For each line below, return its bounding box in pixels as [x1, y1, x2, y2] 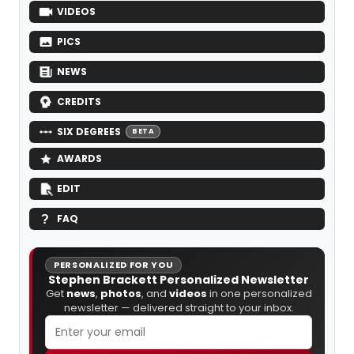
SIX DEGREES [57, 124, 121, 138]
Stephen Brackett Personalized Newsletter [48, 271, 309, 288]
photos [100, 285, 141, 301]
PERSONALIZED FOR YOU [54, 258, 174, 271]
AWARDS [57, 151, 102, 165]
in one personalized [206, 285, 312, 301]
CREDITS [57, 94, 101, 108]
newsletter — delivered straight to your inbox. [63, 299, 294, 315]
